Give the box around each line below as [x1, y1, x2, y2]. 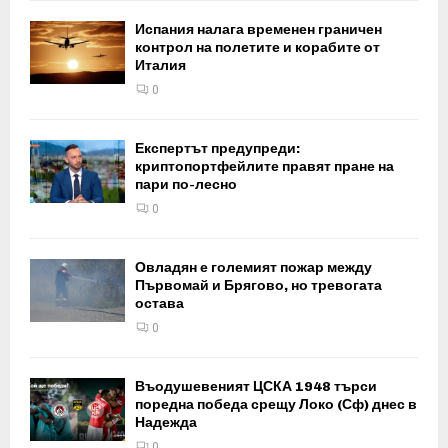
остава [135, 294, 184, 312]
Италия [135, 56, 186, 74]
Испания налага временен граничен [135, 20, 382, 38]
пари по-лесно [135, 175, 237, 193]
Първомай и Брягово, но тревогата [135, 276, 382, 294]
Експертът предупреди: [135, 139, 300, 157]
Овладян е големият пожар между [135, 258, 372, 276]
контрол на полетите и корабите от [135, 38, 380, 56]
